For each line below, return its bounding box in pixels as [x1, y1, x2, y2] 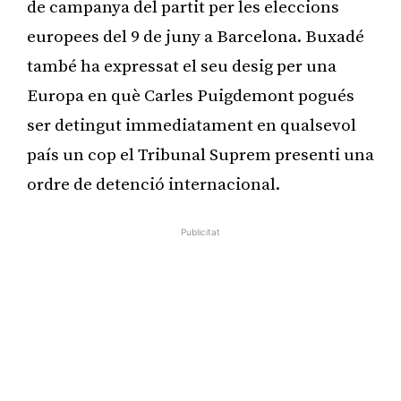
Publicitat [181, 226, 220, 237]
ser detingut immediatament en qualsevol [27, 115, 356, 136]
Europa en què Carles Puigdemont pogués [27, 85, 354, 107]
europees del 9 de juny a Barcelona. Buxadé [27, 26, 364, 47]
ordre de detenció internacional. [27, 174, 280, 195]
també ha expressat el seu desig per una [27, 55, 337, 77]
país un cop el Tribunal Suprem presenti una [27, 144, 374, 166]
